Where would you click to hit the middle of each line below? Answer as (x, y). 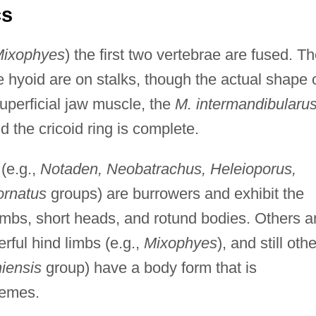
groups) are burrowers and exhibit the (175, 193)
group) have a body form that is (149, 267)
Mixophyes (180, 243)
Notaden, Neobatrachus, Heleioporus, (168, 169)
